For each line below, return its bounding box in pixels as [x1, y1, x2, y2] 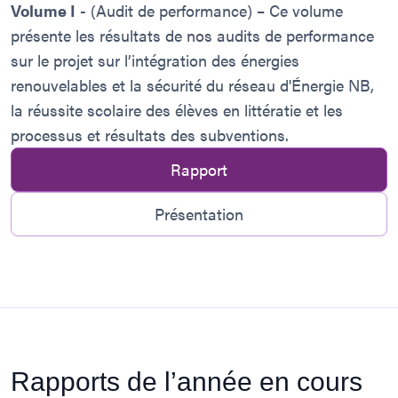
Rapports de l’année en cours [11, 366, 362, 396]
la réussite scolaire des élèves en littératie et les [11, 98, 343, 121]
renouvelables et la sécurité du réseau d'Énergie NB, [11, 73, 374, 96]
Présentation [155, 202, 243, 225]
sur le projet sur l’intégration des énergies [11, 48, 299, 71]
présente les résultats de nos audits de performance [11, 23, 374, 46]
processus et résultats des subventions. [11, 123, 289, 146]
